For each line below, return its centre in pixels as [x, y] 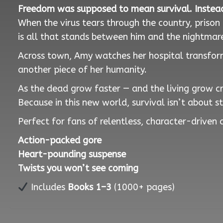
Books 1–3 [89, 187]
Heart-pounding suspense [72, 154]
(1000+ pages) [143, 187]
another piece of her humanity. [82, 69]
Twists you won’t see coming [78, 168]
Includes [48, 187]
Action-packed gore [60, 140]
